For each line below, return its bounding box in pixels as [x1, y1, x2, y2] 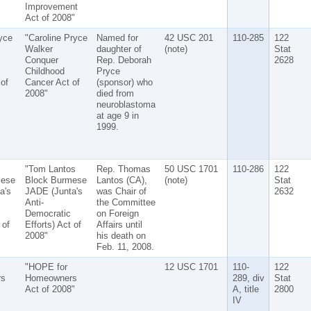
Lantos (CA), [96, 174, 147, 185]
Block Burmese [24, 174, 87, 185]
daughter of [96, 43, 142, 54]
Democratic [24, 208, 71, 219]
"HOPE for [24, 261, 67, 272]
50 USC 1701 [164, 163, 218, 174]
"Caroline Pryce [24, 32, 87, 43]
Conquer [24, 54, 58, 65]
